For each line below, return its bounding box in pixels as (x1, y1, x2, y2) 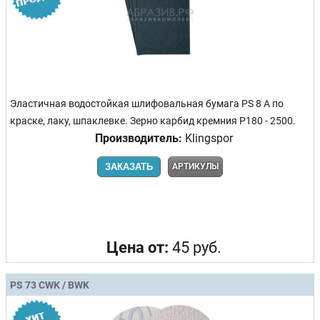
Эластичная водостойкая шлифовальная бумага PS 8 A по (10, 97, 284, 110)
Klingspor (181, 131, 233, 145)
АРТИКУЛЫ (172, 161, 219, 171)
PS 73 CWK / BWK (10, 279, 89, 291)
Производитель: (94, 131, 182, 145)
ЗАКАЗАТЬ (105, 161, 153, 172)
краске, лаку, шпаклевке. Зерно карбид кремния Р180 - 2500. (10, 114, 296, 127)
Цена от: (106, 238, 169, 256)
